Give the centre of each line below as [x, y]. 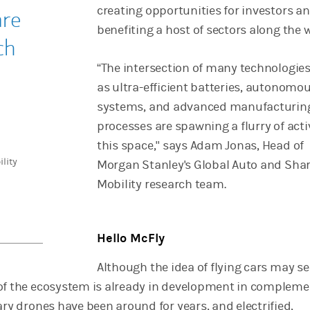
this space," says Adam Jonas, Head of [200, 146]
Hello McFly [130, 238]
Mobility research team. [163, 184]
